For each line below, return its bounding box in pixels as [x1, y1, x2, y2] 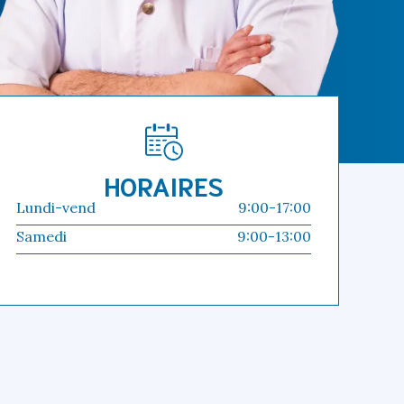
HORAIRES [104, 168, 224, 201]
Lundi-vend [16, 197, 96, 216]
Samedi [16, 226, 68, 245]
